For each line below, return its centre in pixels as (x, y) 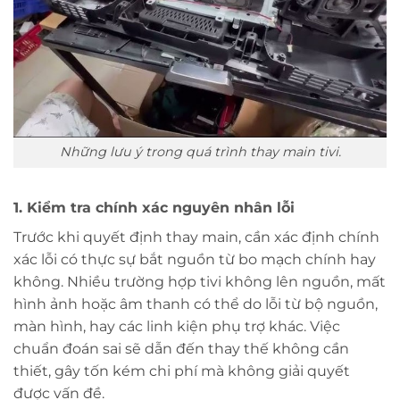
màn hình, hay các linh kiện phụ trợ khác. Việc (177, 327)
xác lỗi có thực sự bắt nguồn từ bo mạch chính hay (195, 260)
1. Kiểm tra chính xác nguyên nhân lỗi (154, 208)
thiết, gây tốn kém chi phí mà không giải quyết (182, 371)
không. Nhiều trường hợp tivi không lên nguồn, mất (200, 282)
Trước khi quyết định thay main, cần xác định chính (196, 237)
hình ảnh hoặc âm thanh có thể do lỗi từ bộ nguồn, (196, 304)
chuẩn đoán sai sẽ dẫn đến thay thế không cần (181, 349)
